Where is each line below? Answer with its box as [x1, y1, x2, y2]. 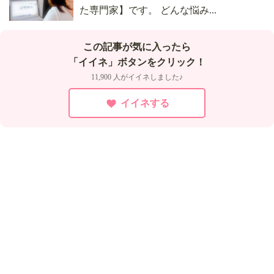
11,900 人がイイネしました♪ [91, 73, 183, 82]
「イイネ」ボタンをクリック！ [68, 57, 206, 68]
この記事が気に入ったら [83, 42, 191, 53]
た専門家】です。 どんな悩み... [79, 5, 217, 16]
